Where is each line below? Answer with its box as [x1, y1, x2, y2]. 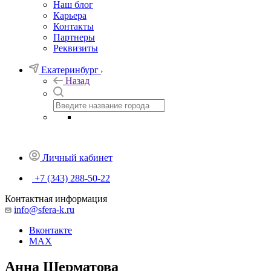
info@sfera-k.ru [14, 204, 74, 215]
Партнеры [53, 32, 95, 42]
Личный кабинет [42, 152, 113, 163]
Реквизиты [53, 43, 98, 53]
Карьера [53, 10, 87, 21]
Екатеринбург [41, 65, 99, 75]
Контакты [53, 21, 94, 31]
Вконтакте [29, 225, 72, 235]
